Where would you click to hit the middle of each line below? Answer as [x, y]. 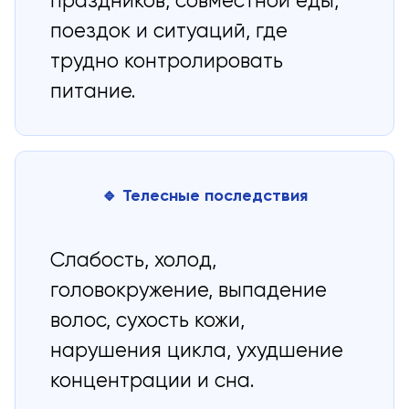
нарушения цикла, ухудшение [197, 352]
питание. [94, 93]
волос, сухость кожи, [148, 322]
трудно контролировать [167, 63]
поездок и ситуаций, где [169, 32]
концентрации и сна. [153, 382]
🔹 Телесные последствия [204, 196]
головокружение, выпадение [189, 292]
